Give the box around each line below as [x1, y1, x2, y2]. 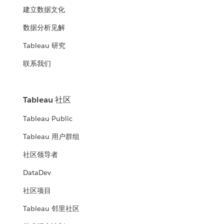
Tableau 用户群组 [23, 132, 80, 141]
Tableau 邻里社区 [23, 204, 80, 213]
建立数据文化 [23, 5, 65, 14]
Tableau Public [23, 114, 73, 123]
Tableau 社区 [23, 94, 71, 105]
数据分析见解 [23, 23, 65, 32]
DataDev [23, 168, 51, 177]
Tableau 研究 [23, 41, 66, 50]
